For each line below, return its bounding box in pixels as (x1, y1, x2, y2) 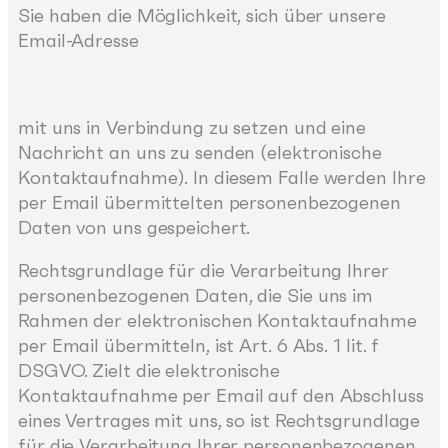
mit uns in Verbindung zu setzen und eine (18, 115, 366, 139)
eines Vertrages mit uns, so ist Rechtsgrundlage (18, 409, 421, 433)
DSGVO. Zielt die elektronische (18, 359, 280, 383)
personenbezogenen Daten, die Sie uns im (18, 284, 374, 308)
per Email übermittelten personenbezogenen (18, 190, 401, 214)
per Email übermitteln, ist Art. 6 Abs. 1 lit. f (18, 334, 380, 358)
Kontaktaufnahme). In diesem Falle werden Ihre (18, 165, 426, 189)
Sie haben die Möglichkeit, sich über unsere (18, 3, 386, 27)
